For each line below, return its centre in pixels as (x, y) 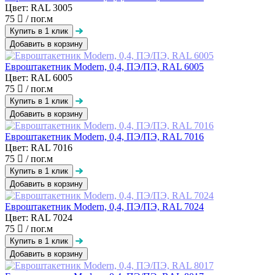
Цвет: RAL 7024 (39, 217)
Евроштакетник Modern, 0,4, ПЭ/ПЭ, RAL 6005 (104, 66)
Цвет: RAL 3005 (39, 7)
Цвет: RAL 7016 (39, 147)
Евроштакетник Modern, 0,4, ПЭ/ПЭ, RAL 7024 (104, 206)
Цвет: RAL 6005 (39, 77)
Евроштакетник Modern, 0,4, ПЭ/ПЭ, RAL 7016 (104, 136)
